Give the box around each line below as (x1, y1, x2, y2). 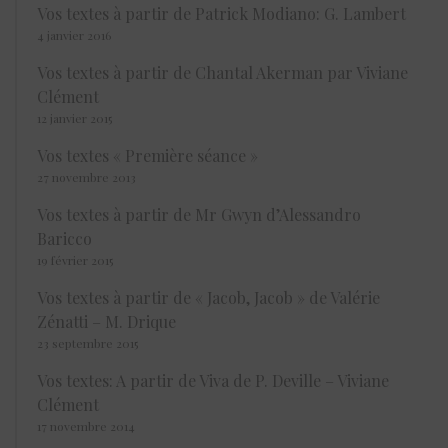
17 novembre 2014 (37, 418, 135, 435)
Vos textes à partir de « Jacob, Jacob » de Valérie (37, 287, 380, 309)
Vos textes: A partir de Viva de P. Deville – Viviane (37, 370, 389, 392)
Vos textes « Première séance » (37, 145, 258, 167)
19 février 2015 (37, 252, 113, 269)
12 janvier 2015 (37, 110, 112, 127)
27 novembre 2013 (37, 169, 136, 186)
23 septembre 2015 (37, 335, 138, 352)
